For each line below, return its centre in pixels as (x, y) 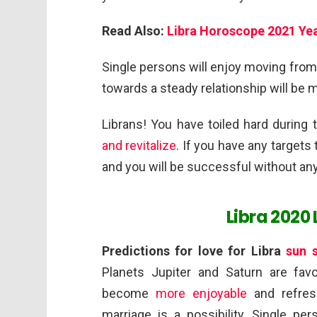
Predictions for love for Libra (194, 251)
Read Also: (134, 31)
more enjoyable (201, 293)
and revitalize (139, 145)
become (129, 293)
